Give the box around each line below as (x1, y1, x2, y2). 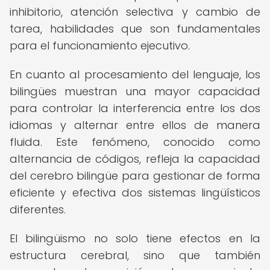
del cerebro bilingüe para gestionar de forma (10, 168, 260, 183)
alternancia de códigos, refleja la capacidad (10, 151, 260, 166)
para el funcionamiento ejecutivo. (10, 38, 190, 53)
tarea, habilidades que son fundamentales (10, 21, 260, 36)
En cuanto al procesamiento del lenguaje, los (10, 67, 260, 82)
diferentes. (10, 202, 66, 217)
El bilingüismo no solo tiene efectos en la (10, 231, 260, 246)
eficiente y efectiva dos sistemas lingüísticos (10, 185, 260, 200)
